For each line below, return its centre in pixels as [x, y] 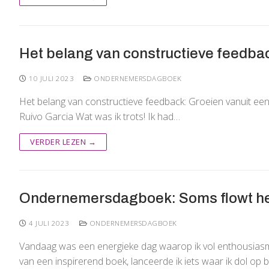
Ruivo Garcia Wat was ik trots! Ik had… [100, 117]
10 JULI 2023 [51, 79]
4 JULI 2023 [49, 223]
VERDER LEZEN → [63, 142]
